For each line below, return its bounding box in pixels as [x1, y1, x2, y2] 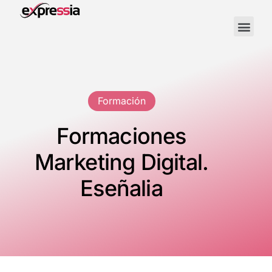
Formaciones [56, 123, 186, 149]
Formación [97, 95, 146, 107]
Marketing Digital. [34, 149, 209, 175]
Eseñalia [80, 175, 163, 202]
